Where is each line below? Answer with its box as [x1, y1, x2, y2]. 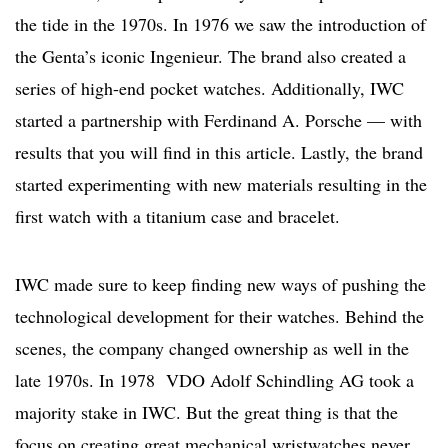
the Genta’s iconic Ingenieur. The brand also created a [15, 44, 406, 69]
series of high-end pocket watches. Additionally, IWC [15, 76, 404, 101]
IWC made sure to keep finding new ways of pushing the [15, 272, 426, 297]
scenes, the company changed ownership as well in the [15, 336, 409, 361]
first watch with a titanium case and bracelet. [15, 204, 340, 229]
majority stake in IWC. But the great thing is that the [15, 400, 398, 425]
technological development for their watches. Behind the [15, 304, 424, 329]
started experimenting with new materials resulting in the [15, 172, 427, 197]
